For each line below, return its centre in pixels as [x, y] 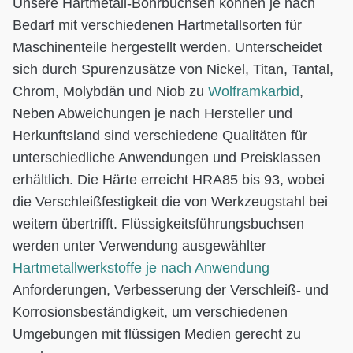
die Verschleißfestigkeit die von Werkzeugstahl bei [170, 201]
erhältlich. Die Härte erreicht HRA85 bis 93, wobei [169, 179]
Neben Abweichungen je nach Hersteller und [152, 113]
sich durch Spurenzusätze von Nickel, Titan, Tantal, [173, 69]
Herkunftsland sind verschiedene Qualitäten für [160, 135]
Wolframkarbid [254, 91]
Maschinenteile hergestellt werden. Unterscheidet [167, 47]
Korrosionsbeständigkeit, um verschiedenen [150, 312]
